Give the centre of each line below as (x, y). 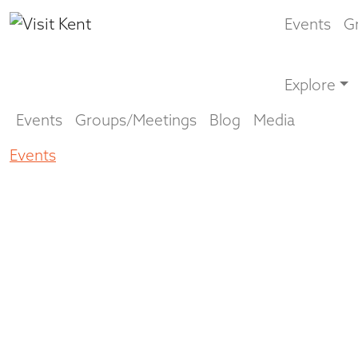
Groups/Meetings (136, 120)
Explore (310, 85)
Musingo (100, 155)
